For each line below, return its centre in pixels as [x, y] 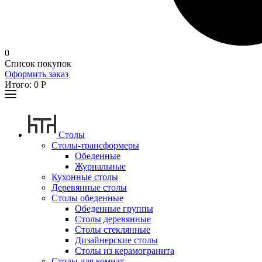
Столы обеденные [87, 198]
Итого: [19, 84]
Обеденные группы [114, 208]
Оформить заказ [37, 74]
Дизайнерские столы [116, 240]
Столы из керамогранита [125, 250]
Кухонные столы [85, 177]
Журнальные [100, 166]
